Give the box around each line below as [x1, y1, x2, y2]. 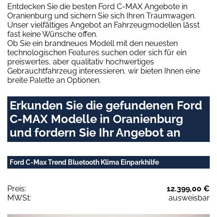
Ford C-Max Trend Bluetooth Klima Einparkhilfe [10, 158, 159, 167]
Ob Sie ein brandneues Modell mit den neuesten [7, 39, 178, 48]
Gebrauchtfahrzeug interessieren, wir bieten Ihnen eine [7, 66, 200, 76]
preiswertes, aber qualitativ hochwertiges [7, 57, 154, 67]
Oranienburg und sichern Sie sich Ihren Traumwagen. [7, 11, 196, 21]
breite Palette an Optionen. [7, 76, 101, 85]
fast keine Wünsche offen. [7, 30, 97, 39]
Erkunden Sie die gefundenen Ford [10, 98, 202, 113]
